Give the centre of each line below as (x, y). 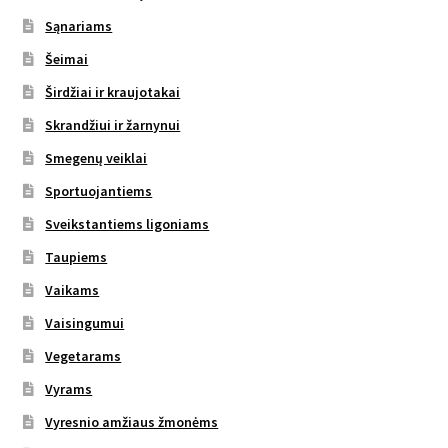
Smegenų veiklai (96, 157)
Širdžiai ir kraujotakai (113, 91)
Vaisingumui (85, 322)
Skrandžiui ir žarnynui (113, 124)
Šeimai (67, 58)
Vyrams (69, 388)
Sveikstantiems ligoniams (127, 223)
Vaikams (72, 289)
